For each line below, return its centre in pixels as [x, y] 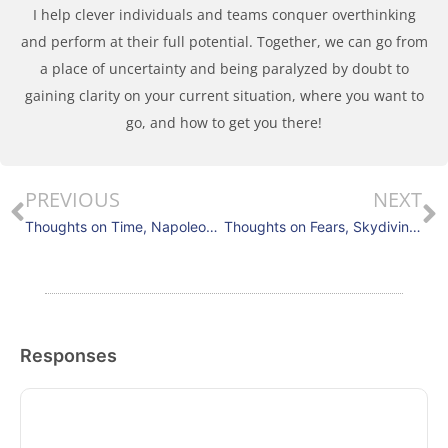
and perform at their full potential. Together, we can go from [224, 41]
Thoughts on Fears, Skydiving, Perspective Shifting [414, 226]
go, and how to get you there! [224, 122]
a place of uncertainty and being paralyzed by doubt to [224, 68]
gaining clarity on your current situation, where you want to [224, 95]
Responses [68, 356]
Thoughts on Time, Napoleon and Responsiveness [212, 226]
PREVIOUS [72, 199]
